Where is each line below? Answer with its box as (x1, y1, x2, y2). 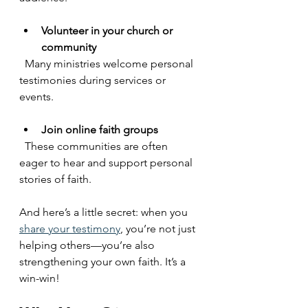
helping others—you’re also (19, 239, 157, 252)
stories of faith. (19, 173, 91, 186)
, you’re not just (120, 222, 198, 235)
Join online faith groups (41, 123, 158, 136)
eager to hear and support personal (19, 156, 195, 169)
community (41, 41, 96, 54)
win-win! (19, 272, 60, 285)
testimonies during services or (19, 74, 168, 87)
